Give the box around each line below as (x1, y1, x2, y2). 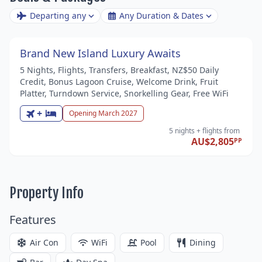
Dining (189, 236, 216, 248)
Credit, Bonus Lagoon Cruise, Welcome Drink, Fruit (20, 75, 218, 87)
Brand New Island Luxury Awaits (20, 46, 181, 60)
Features (9, 211, 56, 227)
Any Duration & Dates (119, 9, 204, 21)
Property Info (9, 184, 84, 202)
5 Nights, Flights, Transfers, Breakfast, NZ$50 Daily (20, 64, 219, 75)
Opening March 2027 (68, 108, 137, 118)
